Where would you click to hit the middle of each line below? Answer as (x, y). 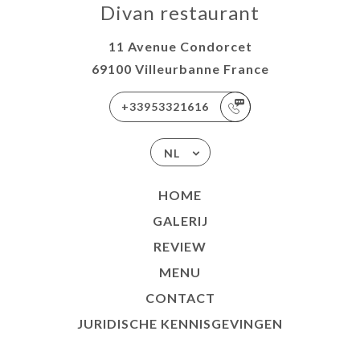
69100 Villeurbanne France (180, 69)
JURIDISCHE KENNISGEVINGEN (180, 324)
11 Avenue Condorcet (180, 47)
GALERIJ (180, 221)
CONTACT (180, 298)
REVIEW (180, 247)
